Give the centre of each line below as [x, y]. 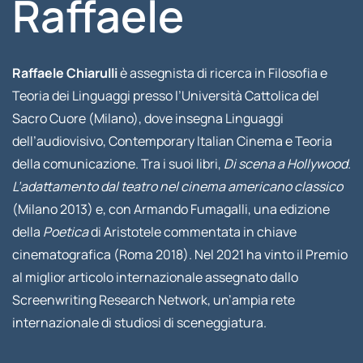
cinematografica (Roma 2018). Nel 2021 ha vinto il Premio [179, 254]
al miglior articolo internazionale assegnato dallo [155, 277]
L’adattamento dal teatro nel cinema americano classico [177, 186]
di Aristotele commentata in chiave [192, 232]
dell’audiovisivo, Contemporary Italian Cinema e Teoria [172, 141]
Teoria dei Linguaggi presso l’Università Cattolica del [165, 96]
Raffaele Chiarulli [64, 73]
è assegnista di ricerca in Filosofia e [222, 73]
